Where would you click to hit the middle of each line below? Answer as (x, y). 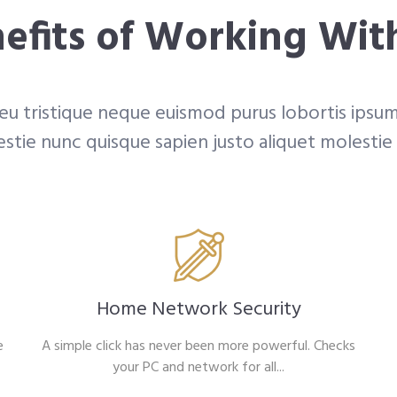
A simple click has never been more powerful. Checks (199, 346)
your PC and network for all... (199, 367)
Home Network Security (198, 309)
